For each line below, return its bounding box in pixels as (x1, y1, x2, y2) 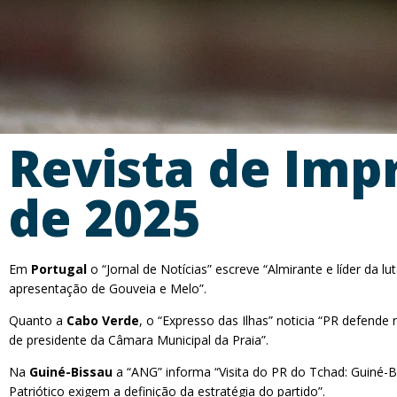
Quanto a (9, 312, 66, 329)
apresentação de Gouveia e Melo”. (9, 280, 206, 297)
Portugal (31, 261, 87, 277)
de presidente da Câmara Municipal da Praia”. (9, 331, 269, 348)
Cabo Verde (66, 312, 139, 329)
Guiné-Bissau (29, 363, 113, 380)
